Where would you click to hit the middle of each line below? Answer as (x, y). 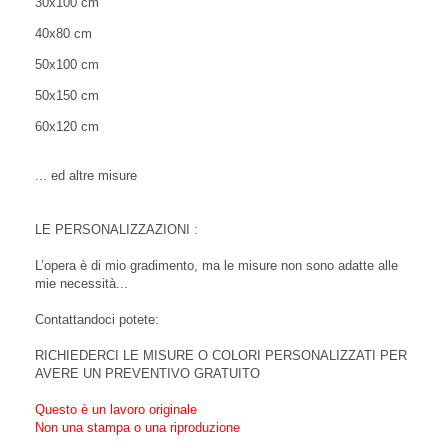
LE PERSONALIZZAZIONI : (116, 229)
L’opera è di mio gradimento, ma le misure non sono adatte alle (216, 265)
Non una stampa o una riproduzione (137, 427)
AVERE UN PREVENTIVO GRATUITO (147, 373)
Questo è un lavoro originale (116, 409)
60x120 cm (67, 126)
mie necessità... (81, 283)
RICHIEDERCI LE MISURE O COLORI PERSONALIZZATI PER (221, 355)
